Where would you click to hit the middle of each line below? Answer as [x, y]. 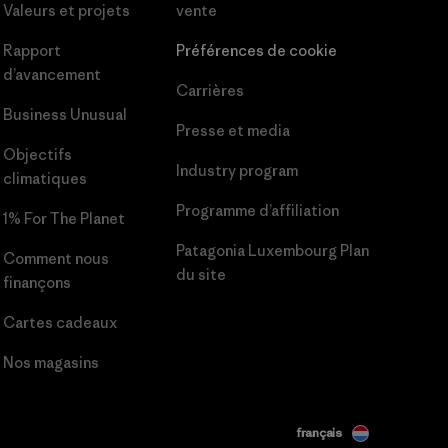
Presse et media [233, 131]
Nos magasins [50, 363]
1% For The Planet [63, 219]
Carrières [210, 91]
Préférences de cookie [257, 51]
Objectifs [37, 155]
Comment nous [55, 259]
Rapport [31, 51]
